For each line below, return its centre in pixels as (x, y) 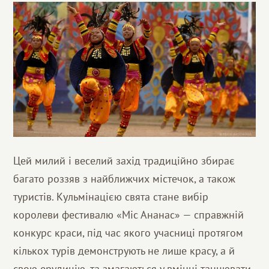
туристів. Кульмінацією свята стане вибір (111, 196)
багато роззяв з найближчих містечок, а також (125, 178)
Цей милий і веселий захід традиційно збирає (124, 160)
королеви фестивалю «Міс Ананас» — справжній (129, 214)
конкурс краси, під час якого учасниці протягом (128, 232)
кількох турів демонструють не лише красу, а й (124, 250)
